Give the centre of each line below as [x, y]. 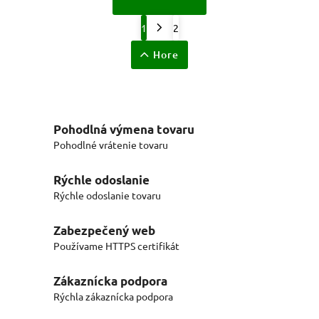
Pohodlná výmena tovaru [124, 130]
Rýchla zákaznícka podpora [113, 297]
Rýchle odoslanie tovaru [107, 195]
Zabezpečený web [104, 231]
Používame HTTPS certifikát [116, 246]
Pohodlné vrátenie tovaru [111, 145]
